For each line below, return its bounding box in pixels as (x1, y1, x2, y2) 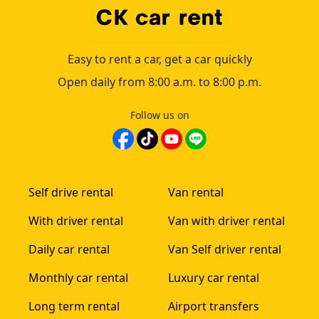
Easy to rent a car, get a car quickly (67, 51, 252, 67)
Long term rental (28, 298, 120, 314)
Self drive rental (28, 184, 113, 200)
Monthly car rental (28, 269, 128, 286)
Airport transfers (168, 298, 259, 314)
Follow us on (130, 108, 189, 122)
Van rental (168, 184, 224, 200)
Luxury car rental (168, 269, 259, 286)
